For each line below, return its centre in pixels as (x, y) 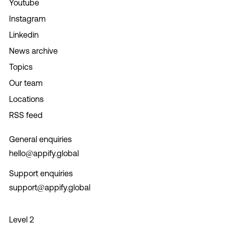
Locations (26, 99)
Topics (21, 67)
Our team (26, 83)
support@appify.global (49, 187)
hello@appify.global (44, 153)
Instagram (27, 18)
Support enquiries (41, 173)
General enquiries (40, 139)
